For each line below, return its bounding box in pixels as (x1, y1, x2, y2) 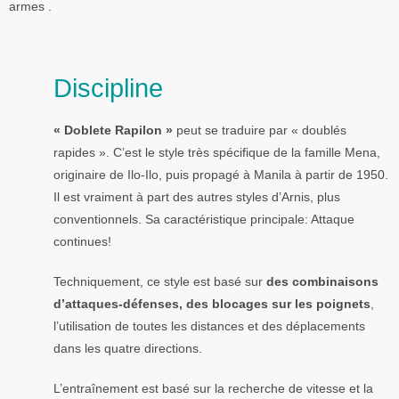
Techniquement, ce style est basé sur (53, 274, 266, 289)
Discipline (53, 74, 163, 103)
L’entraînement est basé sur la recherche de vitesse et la (53, 381, 373, 396)
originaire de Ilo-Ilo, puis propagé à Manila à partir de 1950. (53, 167, 388, 183)
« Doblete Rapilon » (53, 123, 173, 138)
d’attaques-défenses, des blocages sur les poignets (53, 297, 370, 312)
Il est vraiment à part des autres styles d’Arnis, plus (53, 190, 340, 205)
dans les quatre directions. (53, 341, 202, 356)
